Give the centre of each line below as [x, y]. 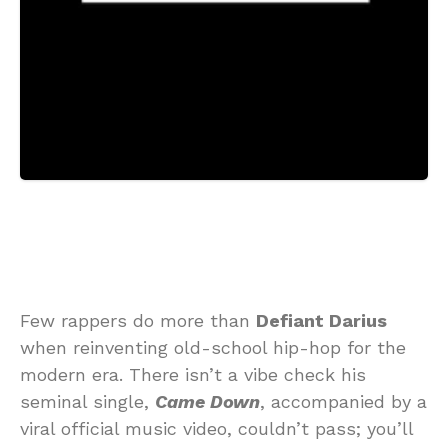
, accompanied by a [343, 401]
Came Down [207, 401]
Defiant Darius [321, 320]
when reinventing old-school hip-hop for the [213, 347]
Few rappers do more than [138, 320]
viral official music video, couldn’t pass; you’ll [216, 428]
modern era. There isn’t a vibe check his [193, 374]
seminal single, [87, 401]
